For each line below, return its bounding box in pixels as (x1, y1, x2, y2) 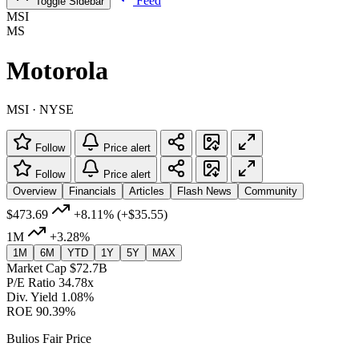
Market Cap (6, 260, 67, 275)
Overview (13, 184, 56, 197)
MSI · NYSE (6, 102, 74, 116)
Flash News (177, 184, 232, 197)
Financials (69, 184, 116, 197)
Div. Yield (6, 289, 58, 304)
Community (244, 184, 297, 197)
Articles (129, 184, 164, 197)
